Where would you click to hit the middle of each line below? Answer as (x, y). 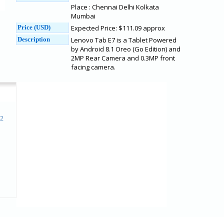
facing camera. (93, 67)
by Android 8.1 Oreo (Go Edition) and (126, 49)
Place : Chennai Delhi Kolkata (115, 7)
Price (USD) (34, 27)
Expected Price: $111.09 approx (118, 28)
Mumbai (83, 16)
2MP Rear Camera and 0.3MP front (123, 58)
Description (34, 39)
